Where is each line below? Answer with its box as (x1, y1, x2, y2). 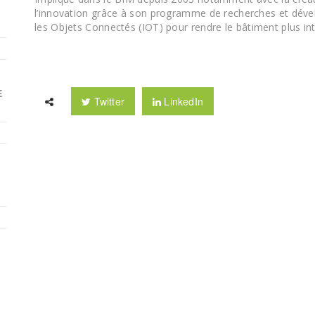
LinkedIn (161, 94, 204, 108)
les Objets (34, 20, 82, 34)
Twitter (91, 94, 125, 108)
